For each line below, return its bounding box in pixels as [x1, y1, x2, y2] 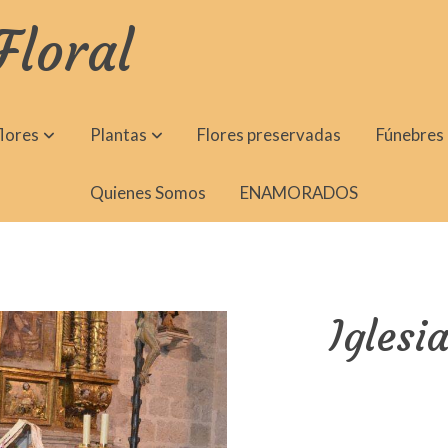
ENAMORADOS [240, 182, 359, 204]
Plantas [89, 123, 147, 145]
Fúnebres [375, 123, 444, 145]
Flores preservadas [197, 123, 342, 145]
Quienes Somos [89, 182, 206, 204]
